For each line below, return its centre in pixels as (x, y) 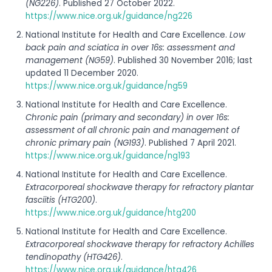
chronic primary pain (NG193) (85, 143)
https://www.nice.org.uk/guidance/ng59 (107, 86)
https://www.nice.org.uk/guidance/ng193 (108, 155)
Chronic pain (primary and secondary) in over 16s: (127, 117)
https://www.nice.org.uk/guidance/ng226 (109, 16)
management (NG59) (70, 60)
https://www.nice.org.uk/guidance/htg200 (111, 212)
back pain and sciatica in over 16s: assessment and (130, 47)
